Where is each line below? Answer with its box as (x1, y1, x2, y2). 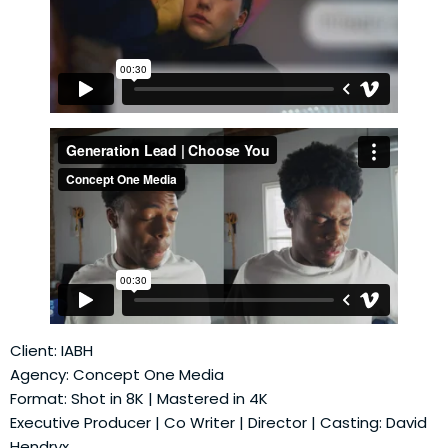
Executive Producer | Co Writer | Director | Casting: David (10, 411, 427, 433)
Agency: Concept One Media (10, 363, 224, 385)
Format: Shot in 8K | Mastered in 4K (10, 387, 268, 409)
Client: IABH (10, 339, 93, 361)
